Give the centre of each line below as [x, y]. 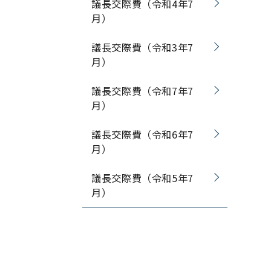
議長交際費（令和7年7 [143, 91]
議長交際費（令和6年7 [143, 134]
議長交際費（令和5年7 [143, 178]
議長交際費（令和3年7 [143, 47]
